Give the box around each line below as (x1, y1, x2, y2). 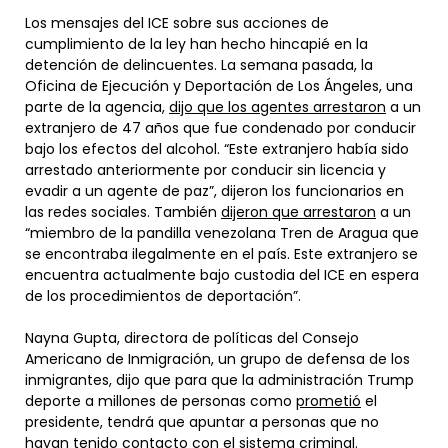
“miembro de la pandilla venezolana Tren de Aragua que (25, 222, 419, 243)
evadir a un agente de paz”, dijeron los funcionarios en (25, 180, 404, 201)
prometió (296, 390, 361, 411)
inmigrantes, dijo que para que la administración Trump (25, 369, 414, 390)
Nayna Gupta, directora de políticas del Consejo (25, 327, 359, 348)
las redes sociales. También (25, 201, 221, 222)
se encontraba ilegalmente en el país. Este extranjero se (25, 243, 418, 264)
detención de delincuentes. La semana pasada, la (25, 54, 373, 75)
